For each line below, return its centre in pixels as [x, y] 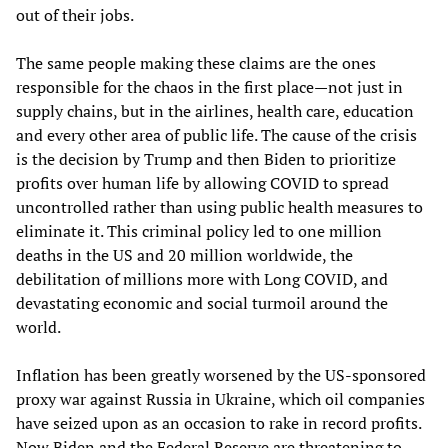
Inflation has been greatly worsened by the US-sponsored [221, 375]
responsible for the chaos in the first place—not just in [209, 87]
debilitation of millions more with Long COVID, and [202, 279]
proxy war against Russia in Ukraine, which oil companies [220, 399]
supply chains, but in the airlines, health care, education [215, 111]
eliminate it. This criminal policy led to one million [199, 231]
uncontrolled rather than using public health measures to [219, 207]
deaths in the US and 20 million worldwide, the [184, 255]
